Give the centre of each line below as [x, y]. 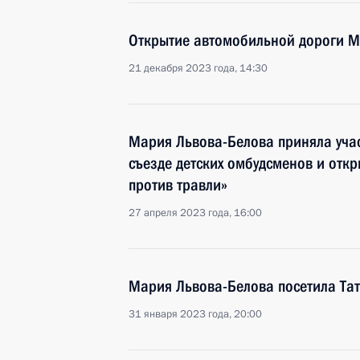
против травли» [178, 185]
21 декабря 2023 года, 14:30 [198, 68]
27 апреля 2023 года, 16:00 [195, 213]
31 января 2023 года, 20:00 [195, 314]
